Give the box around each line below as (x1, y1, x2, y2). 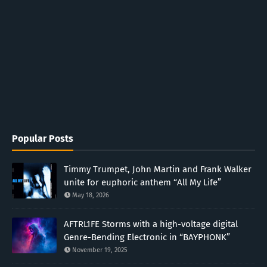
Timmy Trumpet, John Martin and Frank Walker (64, 163, 252, 175)
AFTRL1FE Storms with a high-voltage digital (64, 218, 238, 229)
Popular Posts (12, 132, 73, 144)
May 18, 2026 (72, 191, 109, 199)
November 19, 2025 (72, 246, 128, 254)
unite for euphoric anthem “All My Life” (64, 176, 221, 188)
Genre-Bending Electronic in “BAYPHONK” (64, 231, 230, 243)
